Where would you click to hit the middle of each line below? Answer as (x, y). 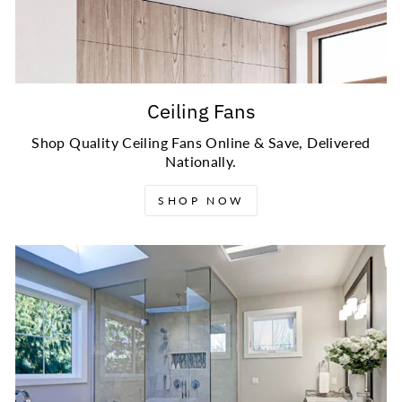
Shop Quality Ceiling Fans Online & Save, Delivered (201, 142)
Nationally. (201, 161)
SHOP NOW (201, 200)
